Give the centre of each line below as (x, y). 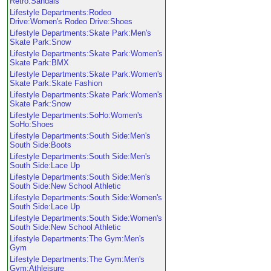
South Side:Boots (41, 145)
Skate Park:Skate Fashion (56, 83)
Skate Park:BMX (39, 63)
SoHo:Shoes (32, 124)
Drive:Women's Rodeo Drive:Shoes (71, 21)
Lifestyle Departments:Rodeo (60, 12)
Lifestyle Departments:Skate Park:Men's (80, 33)
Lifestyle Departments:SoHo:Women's (76, 115)
